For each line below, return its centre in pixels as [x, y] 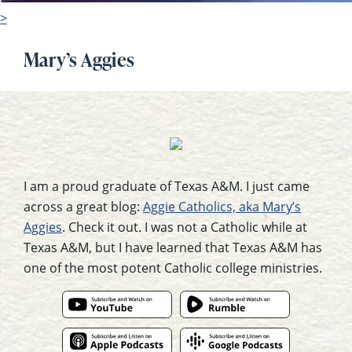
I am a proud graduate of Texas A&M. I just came [167, 186]
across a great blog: [83, 207]
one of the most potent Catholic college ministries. [173, 268]
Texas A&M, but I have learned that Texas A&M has [173, 247]
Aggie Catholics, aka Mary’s [222, 207]
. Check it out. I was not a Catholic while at [185, 227]
